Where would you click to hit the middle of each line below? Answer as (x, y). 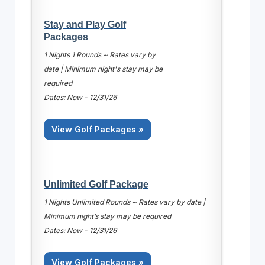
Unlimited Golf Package (96, 184)
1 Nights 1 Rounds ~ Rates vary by (99, 54)
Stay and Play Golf (85, 24)
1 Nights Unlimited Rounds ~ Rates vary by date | (124, 202)
